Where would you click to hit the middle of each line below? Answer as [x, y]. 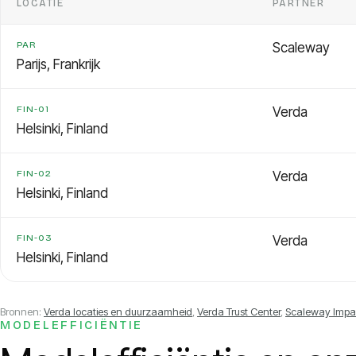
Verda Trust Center [239, 312]
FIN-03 [35, 238]
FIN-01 [33, 109]
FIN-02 [34, 174]
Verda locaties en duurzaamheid [118, 312]
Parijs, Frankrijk [58, 65]
